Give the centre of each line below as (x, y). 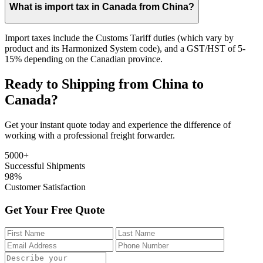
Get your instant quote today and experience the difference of (118, 124)
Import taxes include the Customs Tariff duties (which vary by (119, 38)
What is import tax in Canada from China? (102, 7)
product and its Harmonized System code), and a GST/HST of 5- (125, 49)
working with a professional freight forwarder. (90, 135)
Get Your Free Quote (55, 210)
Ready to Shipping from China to (104, 84)
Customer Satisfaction (45, 187)
